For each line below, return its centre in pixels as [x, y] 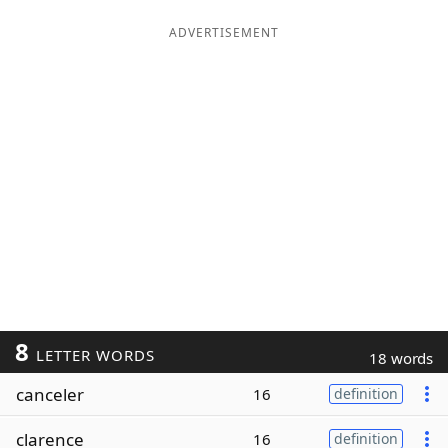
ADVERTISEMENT [224, 32]
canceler [50, 394]
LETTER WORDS [92, 355]
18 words [401, 358]
